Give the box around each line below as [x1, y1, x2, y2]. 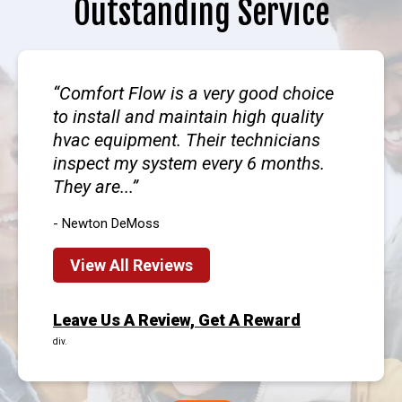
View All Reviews [70, 256, 193, 275]
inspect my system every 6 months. [53, 152, 325, 174]
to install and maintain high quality [53, 105, 323, 127]
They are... [53, 175, 132, 197]
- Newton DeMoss [53, 214, 160, 232]
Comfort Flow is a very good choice [59, 82, 334, 104]
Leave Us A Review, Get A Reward [53, 310, 301, 330]
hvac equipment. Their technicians [53, 128, 320, 151]
